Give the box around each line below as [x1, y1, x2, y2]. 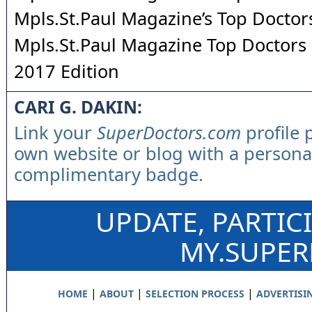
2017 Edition [14, 59, 119, 83]
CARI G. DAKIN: [14, 95, 142, 118]
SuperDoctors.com [97, 120, 241, 144]
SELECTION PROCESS [145, 287, 244, 300]
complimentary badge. [14, 162, 203, 186]
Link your [14, 120, 97, 144]
